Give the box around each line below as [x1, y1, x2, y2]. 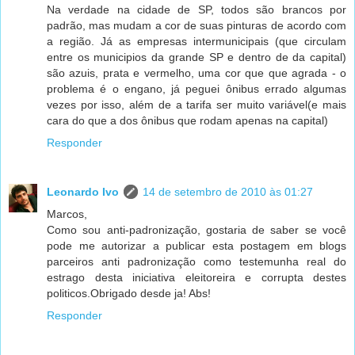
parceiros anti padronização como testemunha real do [47, 255, 346, 269]
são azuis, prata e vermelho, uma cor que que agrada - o [47, 67, 346, 80]
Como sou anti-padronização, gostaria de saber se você [47, 223, 346, 237]
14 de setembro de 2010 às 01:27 [143, 185, 313, 199]
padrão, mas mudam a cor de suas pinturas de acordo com [47, 19, 346, 32]
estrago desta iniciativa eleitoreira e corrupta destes [47, 271, 346, 284]
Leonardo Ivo [47, 185, 119, 199]
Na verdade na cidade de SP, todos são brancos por [47, 3, 346, 17]
